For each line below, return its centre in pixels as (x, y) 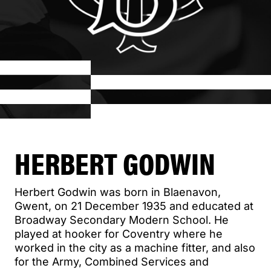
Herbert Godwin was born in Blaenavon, (118, 192)
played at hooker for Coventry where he (119, 233)
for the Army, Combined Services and (112, 261)
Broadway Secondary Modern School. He (122, 220)
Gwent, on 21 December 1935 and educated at (134, 206)
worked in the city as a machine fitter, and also (135, 247)
